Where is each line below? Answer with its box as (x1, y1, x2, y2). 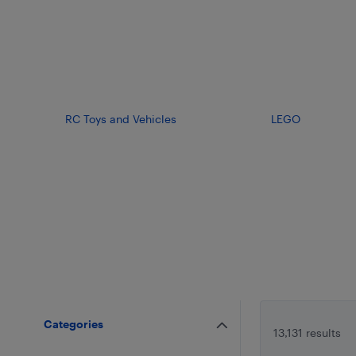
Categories (44, 316, 104, 331)
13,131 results (273, 325, 342, 339)
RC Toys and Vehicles (64, 112, 176, 126)
